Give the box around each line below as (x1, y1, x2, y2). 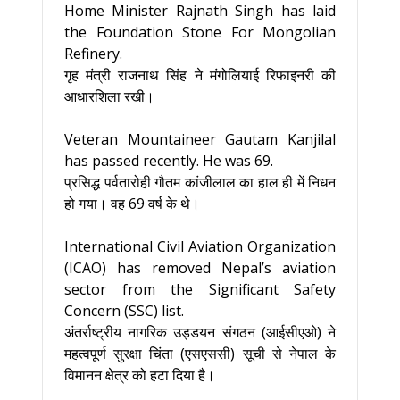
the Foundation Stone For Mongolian (64, 22, 336, 42)
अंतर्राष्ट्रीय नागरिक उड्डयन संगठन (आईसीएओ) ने (64, 322, 336, 342)
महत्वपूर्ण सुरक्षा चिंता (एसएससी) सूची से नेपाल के (64, 344, 336, 363)
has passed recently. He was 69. (64, 151, 273, 171)
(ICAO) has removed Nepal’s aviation (64, 258, 336, 278)
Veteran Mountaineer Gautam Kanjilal (64, 129, 336, 149)
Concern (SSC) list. (64, 301, 184, 321)
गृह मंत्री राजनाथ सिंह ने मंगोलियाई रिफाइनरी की (64, 65, 336, 85)
